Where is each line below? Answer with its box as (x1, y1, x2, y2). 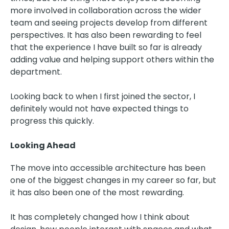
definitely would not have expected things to (10, 102, 189, 114)
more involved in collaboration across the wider (10, 4, 201, 16)
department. (10, 65, 62, 78)
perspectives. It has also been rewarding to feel (10, 29, 201, 41)
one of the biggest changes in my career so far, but (10, 174, 216, 186)
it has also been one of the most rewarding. (10, 186, 184, 198)
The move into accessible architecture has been (10, 162, 205, 174)
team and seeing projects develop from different (10, 16, 208, 29)
